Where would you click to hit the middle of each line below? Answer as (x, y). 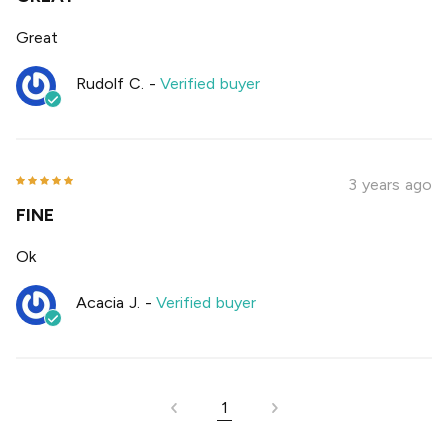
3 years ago (390, 184)
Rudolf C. (110, 84)
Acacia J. (108, 303)
